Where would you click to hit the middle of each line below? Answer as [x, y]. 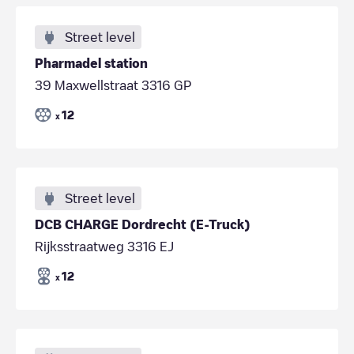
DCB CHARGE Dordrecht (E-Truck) [143, 224]
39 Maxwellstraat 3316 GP [113, 85]
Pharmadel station [91, 63]
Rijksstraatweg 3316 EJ [104, 246]
